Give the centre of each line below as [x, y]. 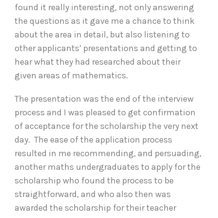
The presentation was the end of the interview [104, 99]
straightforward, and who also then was [93, 194]
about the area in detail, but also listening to [102, 34]
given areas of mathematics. [72, 75]
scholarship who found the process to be [94, 180]
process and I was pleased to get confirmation [105, 112]
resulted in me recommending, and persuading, [108, 153]
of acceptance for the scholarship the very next [107, 126]
